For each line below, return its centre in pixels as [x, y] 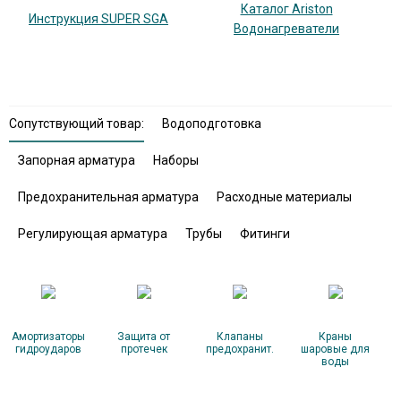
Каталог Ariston [286, 9]
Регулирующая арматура [93, 234]
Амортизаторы [48, 337]
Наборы [176, 160]
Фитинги [265, 234]
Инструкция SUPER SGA [98, 19]
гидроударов [48, 349]
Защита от [144, 337]
